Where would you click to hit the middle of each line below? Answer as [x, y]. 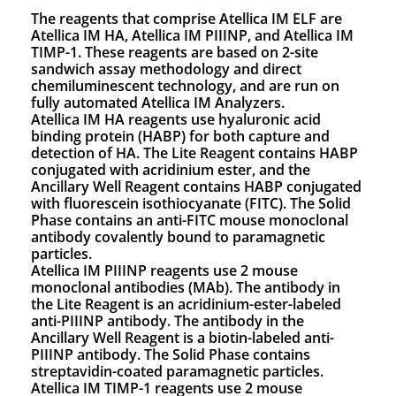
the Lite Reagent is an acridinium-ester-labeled [186, 304]
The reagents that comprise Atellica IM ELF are [187, 19]
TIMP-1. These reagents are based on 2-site [175, 52]
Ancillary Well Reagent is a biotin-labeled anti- [183, 338]
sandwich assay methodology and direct [166, 69]
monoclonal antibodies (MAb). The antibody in [186, 287]
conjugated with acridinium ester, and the [171, 170]
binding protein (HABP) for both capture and [180, 136]
